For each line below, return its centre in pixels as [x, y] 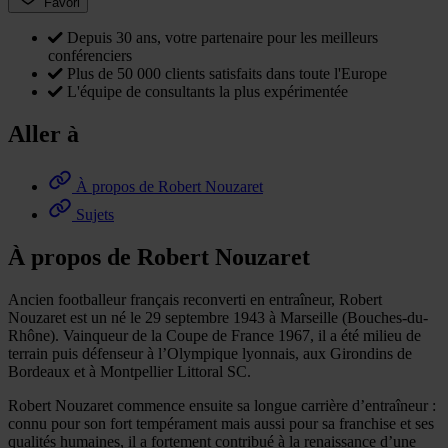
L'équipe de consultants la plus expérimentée [207, 92]
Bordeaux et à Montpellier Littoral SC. [129, 371]
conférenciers [90, 56]
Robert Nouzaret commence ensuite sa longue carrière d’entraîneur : [222, 405]
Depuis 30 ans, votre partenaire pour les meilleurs [222, 38]
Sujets [95, 214]
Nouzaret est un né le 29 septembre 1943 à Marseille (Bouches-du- [218, 317]
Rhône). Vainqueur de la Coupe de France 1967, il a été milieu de [214, 335]
